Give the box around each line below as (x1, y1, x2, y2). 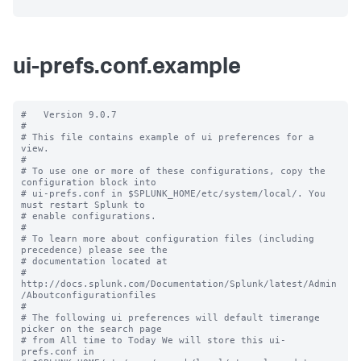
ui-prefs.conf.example (13, 57, 241, 80)
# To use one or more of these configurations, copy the (21, 165, 326, 176)
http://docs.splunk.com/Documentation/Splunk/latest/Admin (21, 278, 337, 289)
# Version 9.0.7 (21, 109, 117, 120)
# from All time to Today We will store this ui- (21, 334, 286, 346)
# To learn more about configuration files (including (21, 233, 314, 244)
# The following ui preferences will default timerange (21, 312, 320, 323)
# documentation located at (21, 255, 168, 267)
